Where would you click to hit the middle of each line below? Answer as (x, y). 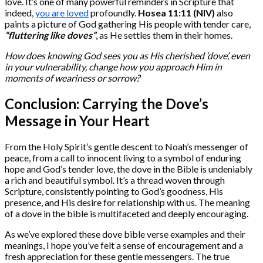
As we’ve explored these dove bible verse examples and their (125, 234)
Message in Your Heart (77, 121)
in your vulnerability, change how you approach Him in (113, 67)
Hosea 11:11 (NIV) (176, 13)
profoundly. (113, 13)
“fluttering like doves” (50, 35)
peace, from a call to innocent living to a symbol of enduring (123, 158)
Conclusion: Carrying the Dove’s (107, 104)
